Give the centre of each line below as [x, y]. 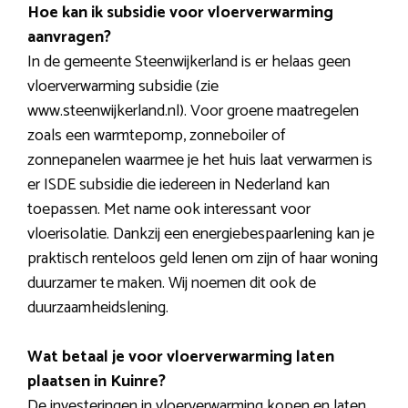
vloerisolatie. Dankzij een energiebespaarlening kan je [201, 235]
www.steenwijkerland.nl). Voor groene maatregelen [193, 112]
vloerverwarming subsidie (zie [123, 87]
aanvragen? [69, 38]
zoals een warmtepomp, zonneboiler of [156, 136]
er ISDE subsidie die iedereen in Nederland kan [178, 185]
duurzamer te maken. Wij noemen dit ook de [172, 284]
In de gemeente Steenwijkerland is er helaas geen [189, 62]
